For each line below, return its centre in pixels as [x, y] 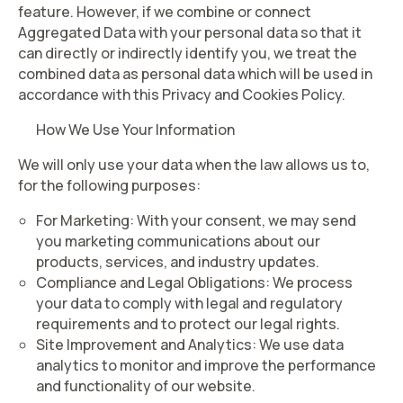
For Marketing [83, 220]
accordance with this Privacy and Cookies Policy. [182, 94]
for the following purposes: [109, 185]
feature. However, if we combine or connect [165, 12]
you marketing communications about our [178, 241]
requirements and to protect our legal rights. [188, 324]
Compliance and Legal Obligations [151, 282]
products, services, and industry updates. [178, 262]
